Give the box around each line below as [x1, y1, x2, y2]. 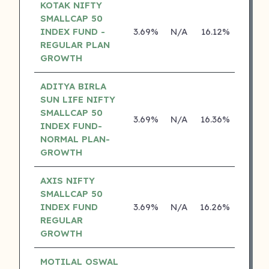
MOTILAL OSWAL [40, 255, 118, 267]
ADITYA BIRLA [40, 80, 106, 92]
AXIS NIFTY [40, 174, 95, 186]
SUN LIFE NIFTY [40, 93, 115, 105]
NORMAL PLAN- [40, 133, 110, 145]
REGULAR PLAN [40, 38, 110, 50]
